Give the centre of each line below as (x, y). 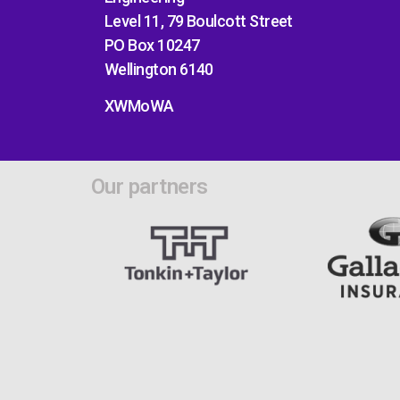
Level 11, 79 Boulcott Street (199, 21)
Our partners (150, 187)
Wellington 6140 (159, 69)
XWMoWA (139, 106)
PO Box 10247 (152, 45)
